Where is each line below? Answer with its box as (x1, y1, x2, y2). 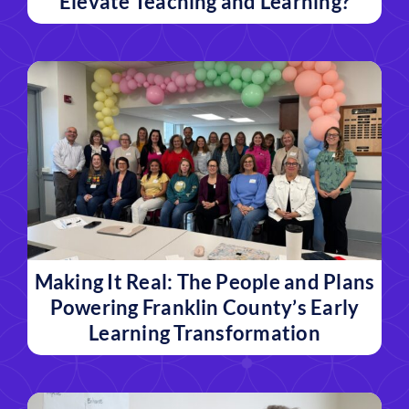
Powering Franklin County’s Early (49, 295, 360, 320)
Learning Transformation (89, 320, 320, 346)
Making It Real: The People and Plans (34, 269, 375, 295)
